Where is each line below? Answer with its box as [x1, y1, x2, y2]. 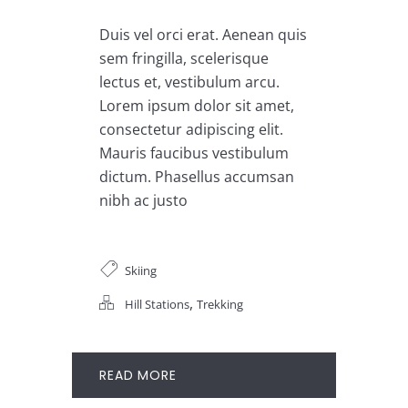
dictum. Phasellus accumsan [99, 167, 294, 188]
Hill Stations [125, 296, 189, 313]
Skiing [125, 262, 157, 280]
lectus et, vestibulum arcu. [99, 72, 280, 93]
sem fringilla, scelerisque [99, 48, 269, 69]
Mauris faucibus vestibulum [99, 143, 289, 164]
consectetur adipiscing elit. [99, 119, 283, 140]
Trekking [197, 296, 243, 313]
